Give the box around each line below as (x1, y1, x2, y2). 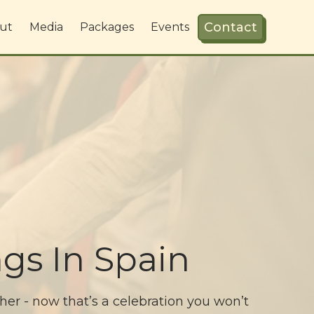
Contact (204, 19, 257, 35)
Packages (80, 20, 134, 34)
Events (151, 20, 189, 34)
